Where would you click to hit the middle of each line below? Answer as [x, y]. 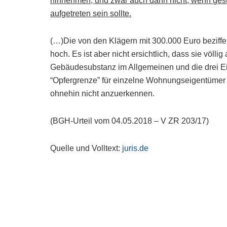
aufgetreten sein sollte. [91, 13]
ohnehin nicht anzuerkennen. [103, 93]
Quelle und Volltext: [86, 148]
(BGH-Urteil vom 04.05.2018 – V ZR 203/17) [130, 121]
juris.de [136, 148]
